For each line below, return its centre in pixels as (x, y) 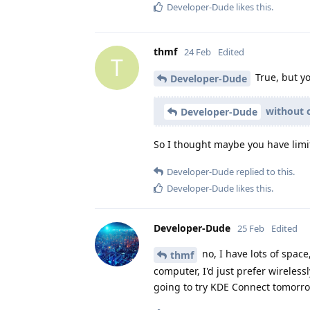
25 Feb (251, 229)
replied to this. (264, 172)
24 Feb (198, 52)
